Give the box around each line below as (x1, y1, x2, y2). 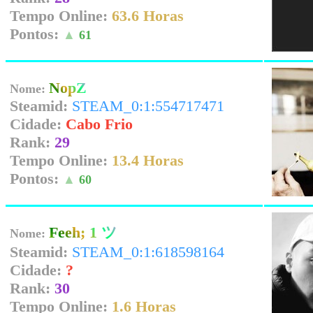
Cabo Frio (66, 115, 133, 133)
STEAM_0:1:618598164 (72, 243, 224, 261)
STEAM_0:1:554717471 (72, 97, 224, 115)
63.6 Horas (112, 7, 184, 24)
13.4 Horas (112, 152, 184, 169)
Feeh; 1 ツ (49, 224, 117, 241)
